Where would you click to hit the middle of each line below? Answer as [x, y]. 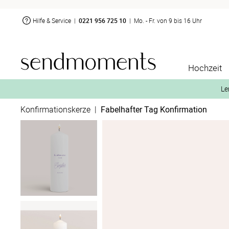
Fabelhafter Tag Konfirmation [154, 109]
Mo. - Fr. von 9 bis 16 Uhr [168, 20]
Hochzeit [205, 68]
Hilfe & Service [52, 20]
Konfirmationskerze [55, 109]
